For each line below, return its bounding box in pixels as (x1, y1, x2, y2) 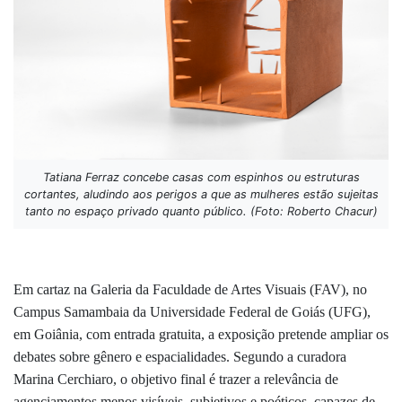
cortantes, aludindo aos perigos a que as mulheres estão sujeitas (23, 187, 379, 201)
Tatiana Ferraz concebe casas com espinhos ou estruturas (42, 170, 360, 184)
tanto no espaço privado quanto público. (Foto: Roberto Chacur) (24, 204, 378, 218)
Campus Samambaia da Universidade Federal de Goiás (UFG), (13, 303, 371, 319)
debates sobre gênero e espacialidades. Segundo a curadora (13, 348, 346, 364)
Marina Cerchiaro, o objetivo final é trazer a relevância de (13, 371, 338, 387)
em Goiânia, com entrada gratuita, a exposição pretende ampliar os (13, 326, 389, 342)
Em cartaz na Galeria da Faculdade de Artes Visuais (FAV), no (13, 281, 367, 297)
